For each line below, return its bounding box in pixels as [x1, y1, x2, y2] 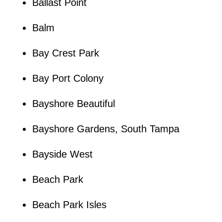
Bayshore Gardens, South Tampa [32, 123, 179, 134]
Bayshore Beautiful [32, 98, 115, 109]
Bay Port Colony [32, 72, 104, 84]
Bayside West [32, 148, 93, 160]
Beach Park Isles [32, 199, 107, 210]
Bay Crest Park [32, 47, 99, 58]
